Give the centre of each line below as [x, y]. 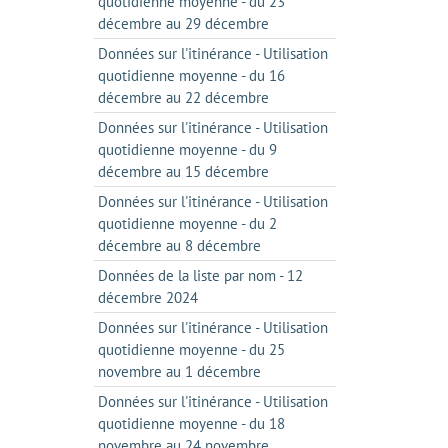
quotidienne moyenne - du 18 [191, 423]
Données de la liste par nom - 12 [200, 275]
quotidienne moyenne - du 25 [191, 349]
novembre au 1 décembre [179, 371]
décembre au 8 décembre [179, 245]
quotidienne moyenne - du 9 [187, 149]
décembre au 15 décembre [183, 171]
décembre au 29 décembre [183, 23]
